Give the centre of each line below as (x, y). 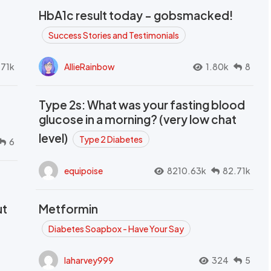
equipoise (83, 170)
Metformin (68, 209)
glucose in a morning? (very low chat (138, 119)
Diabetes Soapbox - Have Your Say (116, 229)
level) (54, 138)
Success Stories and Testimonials (114, 35)
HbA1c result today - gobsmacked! (136, 15)
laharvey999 (89, 260)
